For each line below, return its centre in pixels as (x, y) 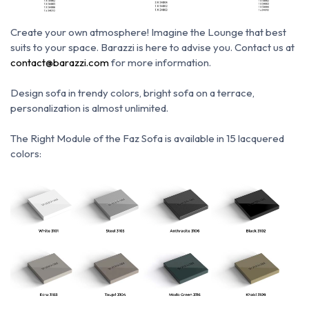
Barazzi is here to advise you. (167, 48)
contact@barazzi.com (60, 63)
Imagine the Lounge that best (219, 32)
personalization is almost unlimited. (89, 108)
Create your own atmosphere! (80, 32)
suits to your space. (54, 48)
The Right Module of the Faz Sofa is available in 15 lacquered (147, 139)
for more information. (160, 63)
